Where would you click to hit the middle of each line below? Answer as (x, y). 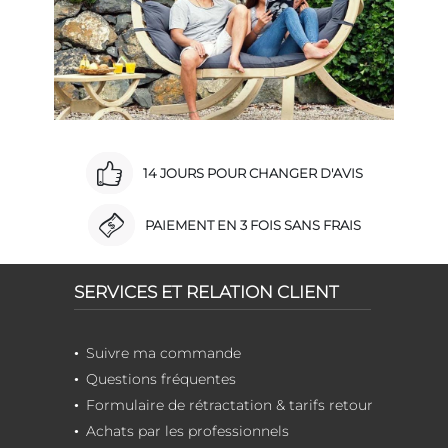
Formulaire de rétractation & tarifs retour (229, 405)
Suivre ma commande (163, 353)
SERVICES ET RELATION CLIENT (206, 292)
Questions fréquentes (161, 379)
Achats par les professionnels (187, 431)
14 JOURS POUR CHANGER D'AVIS (252, 173)
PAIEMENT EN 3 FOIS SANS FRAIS (252, 225)
